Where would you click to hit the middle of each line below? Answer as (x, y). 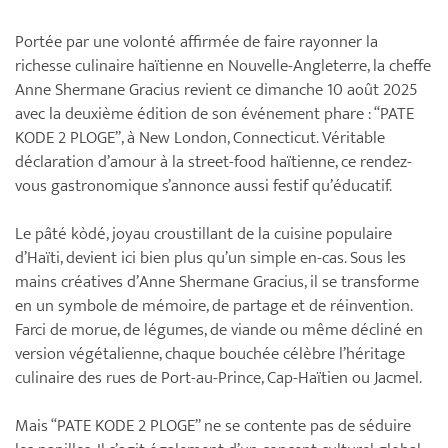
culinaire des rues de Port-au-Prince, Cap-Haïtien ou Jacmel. (218, 377)
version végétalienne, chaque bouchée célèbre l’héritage (210, 353)
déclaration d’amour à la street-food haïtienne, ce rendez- (213, 161)
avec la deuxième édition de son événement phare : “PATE (214, 113)
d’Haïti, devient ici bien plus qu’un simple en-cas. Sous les (210, 257)
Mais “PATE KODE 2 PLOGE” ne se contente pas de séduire (213, 425)
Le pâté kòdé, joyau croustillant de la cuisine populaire (203, 233)
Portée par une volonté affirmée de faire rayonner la (196, 41)
